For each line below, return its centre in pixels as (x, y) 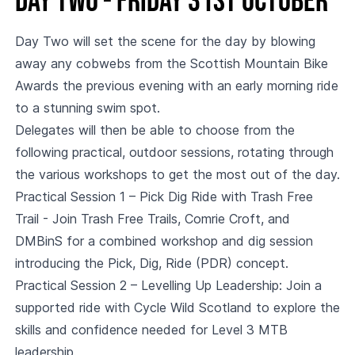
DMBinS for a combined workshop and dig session (164, 240)
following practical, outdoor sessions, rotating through (174, 152)
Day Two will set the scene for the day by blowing (165, 41)
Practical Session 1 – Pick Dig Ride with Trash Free (164, 196)
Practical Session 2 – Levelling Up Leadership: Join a (168, 285)
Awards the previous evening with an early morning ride (176, 85)
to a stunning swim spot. (87, 107)
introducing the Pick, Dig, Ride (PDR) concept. (151, 263)
